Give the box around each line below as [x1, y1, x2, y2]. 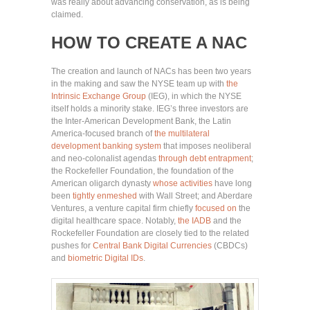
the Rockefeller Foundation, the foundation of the [51, 165, 234, 176]
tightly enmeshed [73, 190, 137, 201]
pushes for [51, 240, 93, 250]
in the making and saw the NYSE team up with [51, 78, 226, 89]
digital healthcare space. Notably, [51, 215, 178, 226]
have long [212, 178, 252, 188]
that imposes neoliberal [161, 140, 251, 151]
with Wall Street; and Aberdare [137, 190, 253, 201]
